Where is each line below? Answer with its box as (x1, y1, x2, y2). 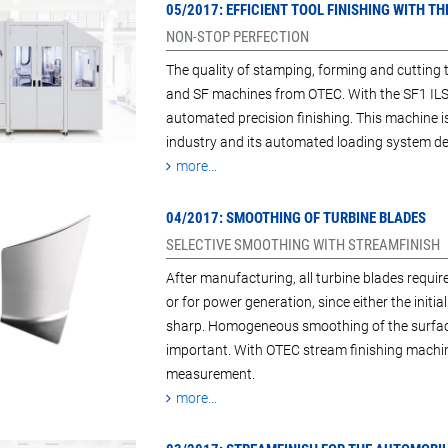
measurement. (165, 366, 255, 383)
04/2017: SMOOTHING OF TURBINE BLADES (165, 209, 426, 228)
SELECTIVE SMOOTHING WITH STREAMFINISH (165, 236, 440, 255)
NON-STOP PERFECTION (165, 28, 309, 47)
